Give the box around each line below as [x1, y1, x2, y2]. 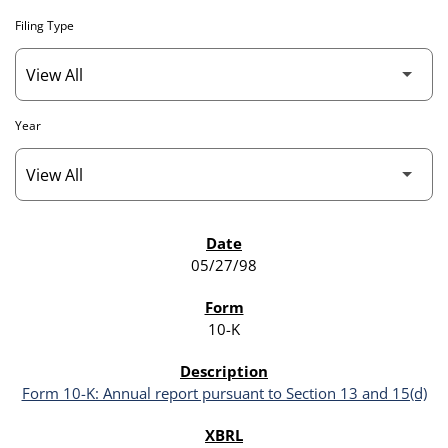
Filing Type [15, 17, 74, 35]
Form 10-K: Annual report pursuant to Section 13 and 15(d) [21, 383, 427, 404]
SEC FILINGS [32, 236, 116, 256]
